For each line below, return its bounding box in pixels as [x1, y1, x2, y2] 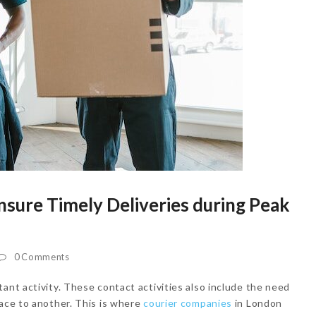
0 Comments [13, 251, 70, 262]
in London [232, 297, 283, 309]
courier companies [143, 297, 233, 309]
